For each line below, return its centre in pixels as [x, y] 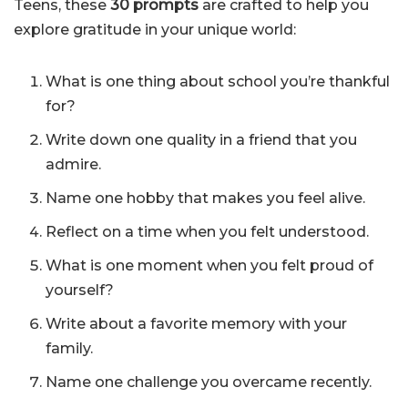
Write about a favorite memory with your [196, 324]
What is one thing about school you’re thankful [218, 82]
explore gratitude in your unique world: [155, 30]
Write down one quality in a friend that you [201, 140]
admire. [73, 165]
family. [69, 349]
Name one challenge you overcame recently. [209, 382]
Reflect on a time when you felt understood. [207, 232]
